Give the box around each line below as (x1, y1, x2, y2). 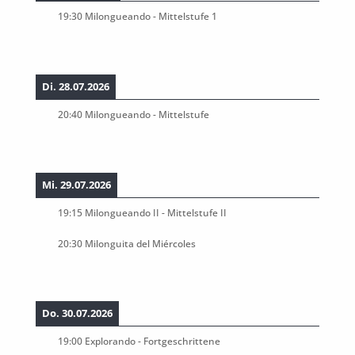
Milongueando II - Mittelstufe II (84, 205, 227, 219)
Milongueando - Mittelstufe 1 (84, 10, 217, 23)
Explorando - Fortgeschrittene (84, 334, 220, 348)
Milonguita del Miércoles (84, 236, 196, 250)
